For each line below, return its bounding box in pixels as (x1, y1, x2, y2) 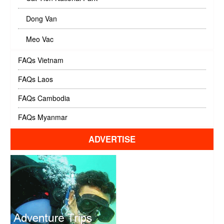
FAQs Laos (18, 73, 53, 84)
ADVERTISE (88, 132, 135, 145)
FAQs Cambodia (18, 92, 70, 103)
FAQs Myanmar (18, 111, 67, 122)
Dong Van (18, 13, 57, 23)
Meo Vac (18, 33, 53, 44)
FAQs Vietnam (18, 54, 63, 65)
